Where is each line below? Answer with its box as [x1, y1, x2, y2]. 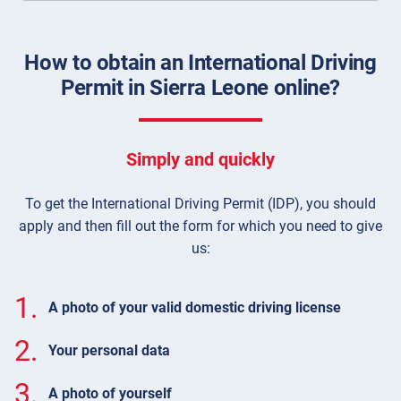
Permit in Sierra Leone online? [60, 74, 341, 100]
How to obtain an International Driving [24, 49, 377, 75]
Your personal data [47, 342, 170, 360]
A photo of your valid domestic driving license [47, 299, 341, 317]
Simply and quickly [126, 148, 275, 170]
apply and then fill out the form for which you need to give [19, 217, 382, 235]
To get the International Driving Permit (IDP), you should [25, 194, 376, 212]
